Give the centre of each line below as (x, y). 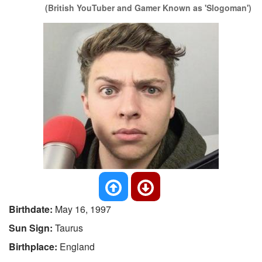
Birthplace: (34, 247)
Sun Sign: (32, 228)
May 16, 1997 (83, 209)
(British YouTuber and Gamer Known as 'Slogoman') (149, 8)
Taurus (69, 228)
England (77, 247)
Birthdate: (32, 209)
